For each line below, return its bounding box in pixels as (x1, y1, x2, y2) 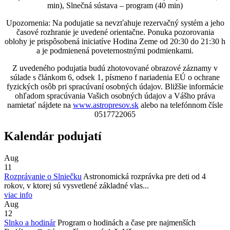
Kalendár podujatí (4, 129, 102, 143)
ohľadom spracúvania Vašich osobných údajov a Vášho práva (15, 91, 215, 101)
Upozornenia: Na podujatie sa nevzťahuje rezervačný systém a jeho (6, 18, 224, 28)
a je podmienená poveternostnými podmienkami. (36, 46, 194, 55)
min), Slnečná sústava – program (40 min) (47, 1, 183, 10)
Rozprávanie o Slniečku (4, 171, 82, 181)
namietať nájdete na (7, 101, 73, 110)
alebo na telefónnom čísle (139, 101, 223, 110)
